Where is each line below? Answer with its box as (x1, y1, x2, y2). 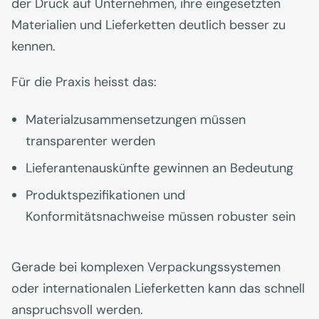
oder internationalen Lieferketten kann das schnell (11, 280, 305, 298)
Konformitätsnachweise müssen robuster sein (26, 208, 296, 226)
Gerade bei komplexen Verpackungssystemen (11, 258, 281, 276)
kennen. (11, 38, 56, 56)
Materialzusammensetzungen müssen (26, 111, 246, 129)
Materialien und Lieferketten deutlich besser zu (11, 16, 286, 34)
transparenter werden (26, 132, 155, 150)
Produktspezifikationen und (26, 187, 185, 204)
